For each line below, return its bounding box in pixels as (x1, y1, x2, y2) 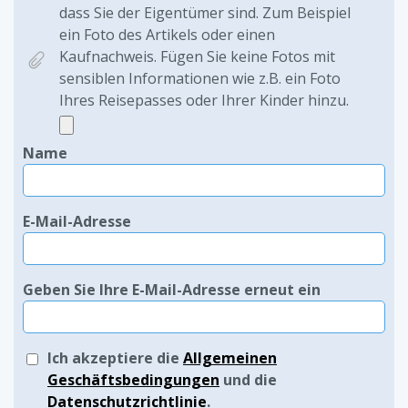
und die (219, 370, 277, 390)
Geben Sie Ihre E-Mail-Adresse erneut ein (23, 280, 321, 300)
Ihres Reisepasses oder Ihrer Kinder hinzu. (59, 90, 349, 110)
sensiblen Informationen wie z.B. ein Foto (59, 68, 341, 88)
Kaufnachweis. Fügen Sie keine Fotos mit (59, 46, 335, 66)
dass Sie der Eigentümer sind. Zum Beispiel (59, 3, 351, 23)
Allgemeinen (183, 348, 277, 368)
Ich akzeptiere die (47, 348, 183, 368)
